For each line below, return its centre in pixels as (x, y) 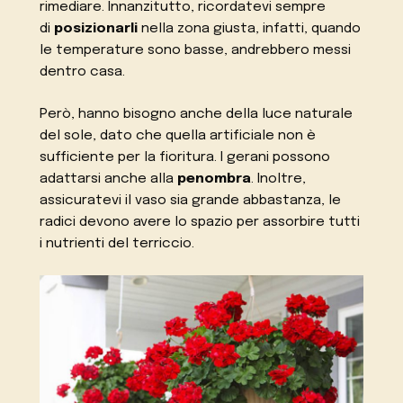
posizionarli (94, 28)
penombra (215, 179)
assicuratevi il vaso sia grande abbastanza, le (191, 200)
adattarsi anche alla (109, 179)
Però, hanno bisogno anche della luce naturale (197, 114)
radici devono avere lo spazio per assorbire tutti (200, 222)
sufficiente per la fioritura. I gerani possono (185, 157)
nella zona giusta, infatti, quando (250, 28)
